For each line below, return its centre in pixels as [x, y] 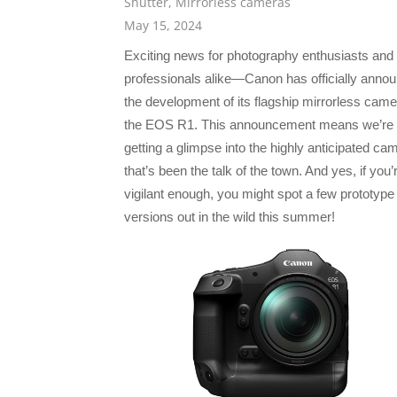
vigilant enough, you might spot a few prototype [259, 194]
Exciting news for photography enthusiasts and [259, 56]
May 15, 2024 [163, 26]
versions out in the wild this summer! [230, 217]
